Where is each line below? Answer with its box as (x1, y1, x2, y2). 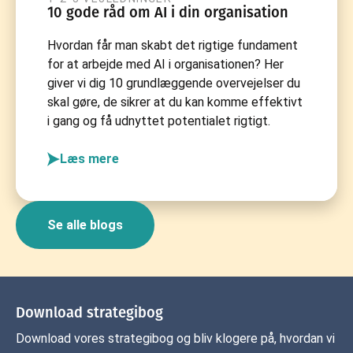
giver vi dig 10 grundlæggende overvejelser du (47, 75, 300, 91)
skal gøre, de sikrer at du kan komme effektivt (47, 94, 303, 110)
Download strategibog (16, 303, 163, 321)
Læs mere (60, 150, 119, 166)
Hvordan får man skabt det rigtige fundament (47, 37, 298, 53)
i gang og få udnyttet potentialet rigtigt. (47, 113, 270, 128)
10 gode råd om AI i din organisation (47, 3, 288, 21)
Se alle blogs (47, 217, 123, 232)
